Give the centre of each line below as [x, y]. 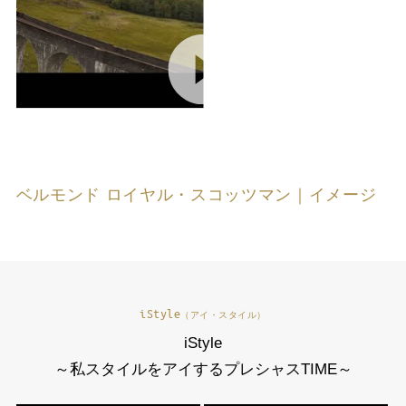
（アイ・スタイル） [223, 315]
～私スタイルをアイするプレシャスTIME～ [203, 370]
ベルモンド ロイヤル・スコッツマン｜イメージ [196, 195]
